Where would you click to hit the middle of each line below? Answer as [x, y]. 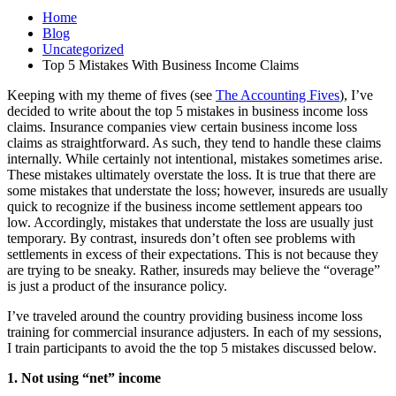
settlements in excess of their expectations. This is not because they [193, 254]
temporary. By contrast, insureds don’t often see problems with [181, 238]
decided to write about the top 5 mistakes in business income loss [187, 110]
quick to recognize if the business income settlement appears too [185, 206]
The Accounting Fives [278, 95]
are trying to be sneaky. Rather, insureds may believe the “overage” [194, 270]
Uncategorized [83, 49]
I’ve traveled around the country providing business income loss [185, 316]
